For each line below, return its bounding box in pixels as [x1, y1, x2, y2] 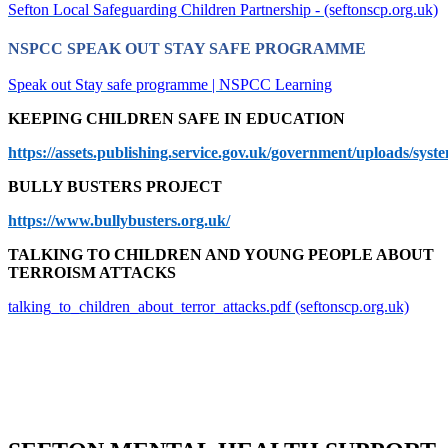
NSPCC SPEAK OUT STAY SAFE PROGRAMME [8, 40, 366, 58]
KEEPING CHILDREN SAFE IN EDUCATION [8, 110, 345, 128]
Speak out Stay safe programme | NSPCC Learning [8, 76, 332, 94]
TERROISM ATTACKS [8, 264, 176, 282]
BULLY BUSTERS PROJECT [8, 178, 222, 196]
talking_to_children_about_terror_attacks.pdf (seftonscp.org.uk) [8, 298, 409, 316]
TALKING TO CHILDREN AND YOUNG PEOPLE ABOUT [8, 246, 434, 264]
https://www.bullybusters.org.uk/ [8, 212, 230, 230]
